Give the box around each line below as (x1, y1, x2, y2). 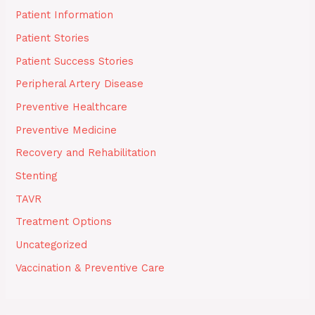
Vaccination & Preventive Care (15, 261, 165, 274)
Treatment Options (15, 215, 112, 229)
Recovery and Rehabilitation (15, 146, 157, 160)
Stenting (15, 169, 58, 182)
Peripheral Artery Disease (15, 77, 144, 91)
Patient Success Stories (15, 54, 134, 67)
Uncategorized (15, 238, 88, 251)
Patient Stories (15, 32, 90, 45)
